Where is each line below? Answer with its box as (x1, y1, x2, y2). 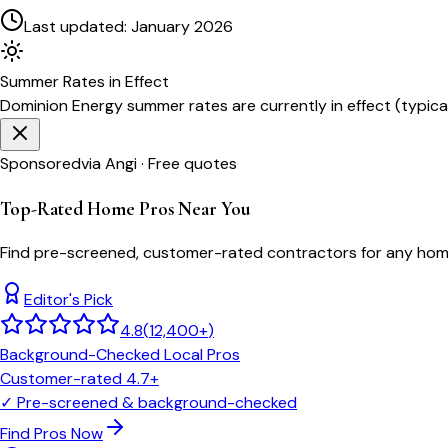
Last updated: (24, 15, 131, 37)
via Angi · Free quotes (81, 152, 237, 174)
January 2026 (131, 15, 233, 37)
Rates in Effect (59, 70, 169, 92)
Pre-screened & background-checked (17, 392, 297, 414)
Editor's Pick (24, 289, 113, 311)
